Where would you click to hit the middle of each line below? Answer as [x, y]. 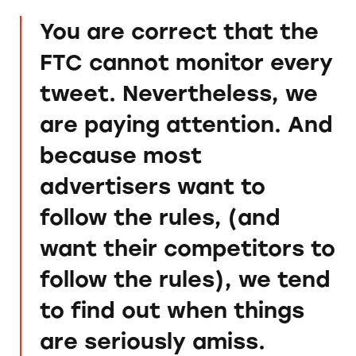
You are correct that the [179, 31]
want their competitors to [187, 248]
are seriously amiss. [152, 341]
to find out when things [172, 310]
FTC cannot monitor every [186, 62]
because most [120, 155]
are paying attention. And [186, 124]
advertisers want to [152, 186]
